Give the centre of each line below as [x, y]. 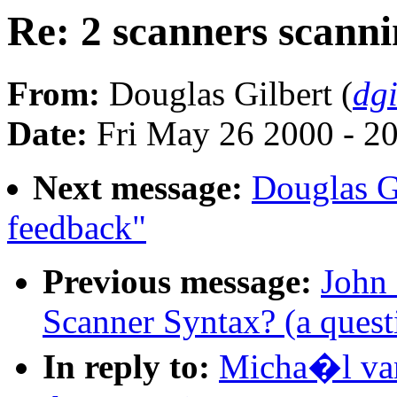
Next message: [138, 188]
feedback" [77, 228]
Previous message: [177, 282]
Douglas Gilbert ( [226, 94]
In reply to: [126, 367]
